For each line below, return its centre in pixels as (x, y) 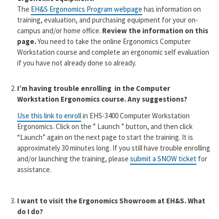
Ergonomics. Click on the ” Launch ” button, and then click (105, 127)
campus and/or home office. (59, 31)
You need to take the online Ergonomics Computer (114, 42)
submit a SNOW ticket (163, 159)
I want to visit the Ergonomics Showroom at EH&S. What (111, 201)
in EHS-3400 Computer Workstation (135, 116)
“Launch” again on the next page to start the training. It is (105, 137)
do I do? (30, 212)
